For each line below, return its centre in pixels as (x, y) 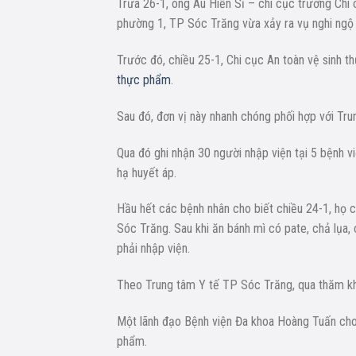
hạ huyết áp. (147, 172)
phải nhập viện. (153, 249)
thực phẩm (144, 79)
